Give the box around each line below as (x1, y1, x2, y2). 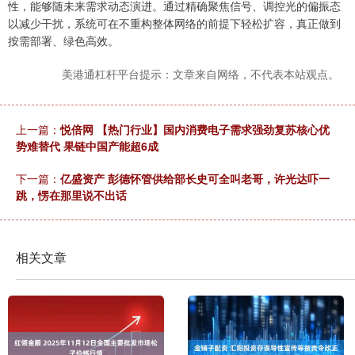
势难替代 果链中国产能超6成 (16, 138, 158, 155)
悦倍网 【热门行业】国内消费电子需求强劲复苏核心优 (60, 121, 330, 138)
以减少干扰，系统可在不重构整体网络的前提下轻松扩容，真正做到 (8, 15, 341, 32)
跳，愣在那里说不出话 (16, 187, 127, 204)
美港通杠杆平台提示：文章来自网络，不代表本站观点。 (62, 66, 339, 82)
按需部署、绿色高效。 (8, 32, 119, 49)
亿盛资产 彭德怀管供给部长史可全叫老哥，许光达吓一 (60, 170, 330, 187)
